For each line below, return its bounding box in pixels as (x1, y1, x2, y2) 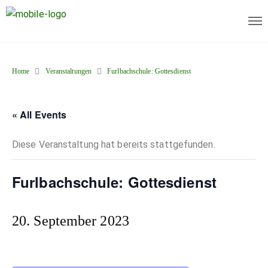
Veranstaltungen (45, 67, 92, 75)
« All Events (12, 107, 67, 121)
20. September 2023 (12, 212, 129, 229)
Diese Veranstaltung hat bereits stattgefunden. (12, 138, 215, 150)
